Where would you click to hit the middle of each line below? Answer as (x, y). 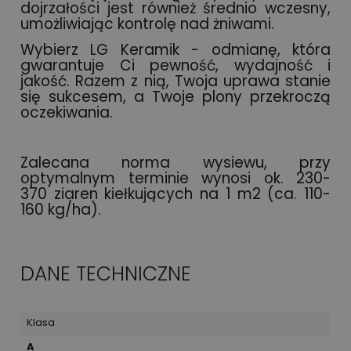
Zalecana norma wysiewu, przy (175, 162)
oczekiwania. (67, 112)
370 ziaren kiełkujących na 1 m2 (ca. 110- (175, 194)
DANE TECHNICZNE (106, 273)
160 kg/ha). (61, 209)
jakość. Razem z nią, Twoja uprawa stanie (175, 81)
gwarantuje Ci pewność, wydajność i (175, 65)
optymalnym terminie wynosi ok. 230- (175, 178)
